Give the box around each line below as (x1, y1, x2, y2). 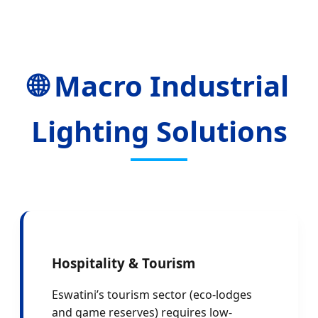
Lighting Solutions (31, 111, 287, 150)
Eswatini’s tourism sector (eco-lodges (52, 287, 252, 303)
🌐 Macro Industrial (29, 65, 289, 105)
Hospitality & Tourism (52, 253, 195, 272)
